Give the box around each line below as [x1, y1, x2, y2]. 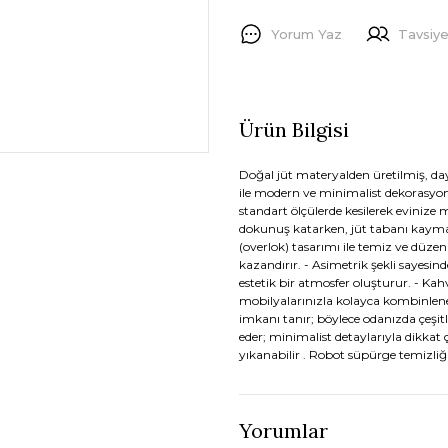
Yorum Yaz [271, 25, 342, 42]
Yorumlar [239, 417, 328, 443]
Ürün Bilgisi [239, 117, 349, 142]
